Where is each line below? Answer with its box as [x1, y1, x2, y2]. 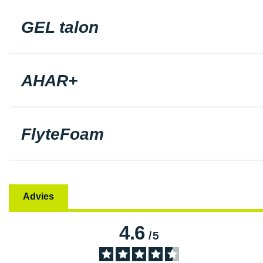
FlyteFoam [21, 125, 104, 143]
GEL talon [21, 18, 99, 36]
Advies [23, 191, 54, 201]
